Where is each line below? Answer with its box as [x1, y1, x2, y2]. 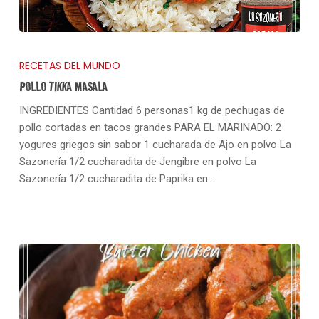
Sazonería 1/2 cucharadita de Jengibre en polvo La [19, 155, 256, 169]
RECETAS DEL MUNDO [19, 58, 120, 73]
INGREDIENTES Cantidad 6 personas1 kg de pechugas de [19, 104, 285, 117]
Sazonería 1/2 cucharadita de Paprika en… [19, 172, 214, 186]
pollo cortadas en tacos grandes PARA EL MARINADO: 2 [19, 121, 281, 135]
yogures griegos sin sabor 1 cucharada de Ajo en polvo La [19, 138, 291, 152]
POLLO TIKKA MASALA [19, 78, 108, 96]
